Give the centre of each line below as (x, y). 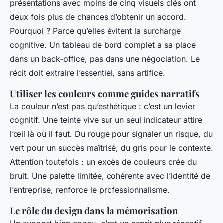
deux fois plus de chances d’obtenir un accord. (98, 17)
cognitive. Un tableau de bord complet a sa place (103, 45)
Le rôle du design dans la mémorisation (94, 210)
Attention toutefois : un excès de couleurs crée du (103, 162)
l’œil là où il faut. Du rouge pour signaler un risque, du (111, 134)
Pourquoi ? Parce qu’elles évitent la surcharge (95, 31)
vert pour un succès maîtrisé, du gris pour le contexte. (111, 148)
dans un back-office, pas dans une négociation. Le (105, 58)
